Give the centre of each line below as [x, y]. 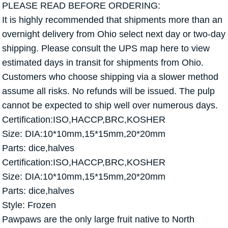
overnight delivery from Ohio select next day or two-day [114, 34]
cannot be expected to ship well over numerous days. [110, 105]
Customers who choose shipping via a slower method [110, 77]
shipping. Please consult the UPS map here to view [106, 48]
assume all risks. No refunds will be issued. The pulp [108, 91]
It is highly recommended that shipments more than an [112, 20]
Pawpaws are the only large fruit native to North [98, 219]
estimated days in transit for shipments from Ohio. [103, 62]
